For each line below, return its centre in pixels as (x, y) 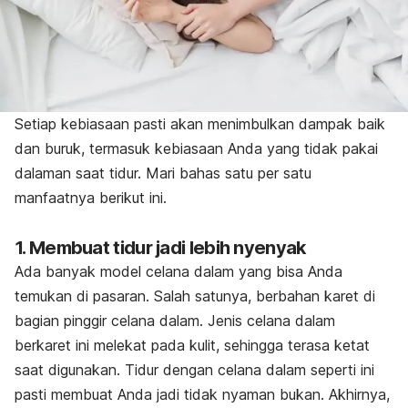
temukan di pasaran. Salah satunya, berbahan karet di (195, 296)
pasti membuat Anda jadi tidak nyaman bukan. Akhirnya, (202, 394)
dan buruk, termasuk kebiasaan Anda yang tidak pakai (196, 148)
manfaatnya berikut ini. (91, 198)
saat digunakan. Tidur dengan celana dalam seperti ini (194, 370)
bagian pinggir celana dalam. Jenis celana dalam (175, 321)
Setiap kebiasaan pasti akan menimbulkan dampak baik (200, 124)
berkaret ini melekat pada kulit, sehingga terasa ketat (192, 345)
